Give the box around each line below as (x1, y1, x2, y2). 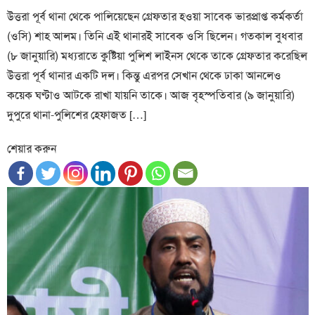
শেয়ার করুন (7, 141, 57, 156)
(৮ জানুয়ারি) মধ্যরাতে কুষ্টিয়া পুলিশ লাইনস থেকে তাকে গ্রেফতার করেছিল (7, 48, 308, 63)
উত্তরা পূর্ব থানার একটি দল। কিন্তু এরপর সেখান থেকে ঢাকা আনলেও (7, 67, 282, 83)
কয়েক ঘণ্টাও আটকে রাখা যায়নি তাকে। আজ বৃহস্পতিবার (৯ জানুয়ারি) (7, 87, 295, 103)
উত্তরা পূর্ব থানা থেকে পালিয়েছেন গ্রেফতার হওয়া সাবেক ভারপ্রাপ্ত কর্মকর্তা (7, 8, 304, 24)
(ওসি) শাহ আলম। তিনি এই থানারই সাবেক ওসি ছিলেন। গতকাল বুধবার (7, 28, 303, 44)
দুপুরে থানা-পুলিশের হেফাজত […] (7, 107, 147, 122)
